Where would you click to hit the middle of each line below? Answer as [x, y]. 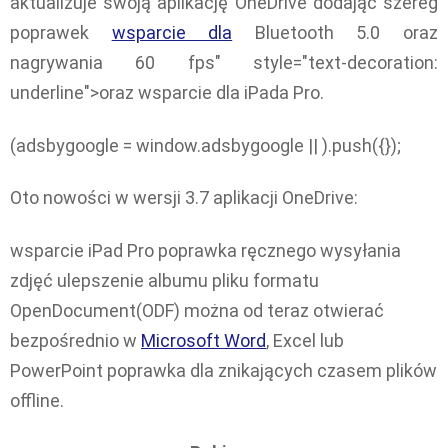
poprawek [61, 33]
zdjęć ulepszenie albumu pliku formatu [164, 280]
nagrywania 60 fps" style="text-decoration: [224, 63]
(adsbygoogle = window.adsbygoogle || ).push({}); [205, 145]
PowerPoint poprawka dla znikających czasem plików [223, 370]
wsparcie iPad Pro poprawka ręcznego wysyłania [205, 250]
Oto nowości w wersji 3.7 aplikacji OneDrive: [184, 198]
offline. [37, 400]
